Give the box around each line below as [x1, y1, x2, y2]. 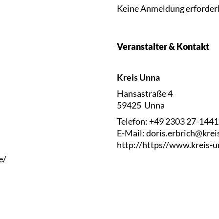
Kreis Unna [117, 72, 160, 83]
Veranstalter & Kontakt [117, 41, 209, 52]
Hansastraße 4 [117, 88, 173, 99]
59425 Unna [117, 100, 165, 110]
